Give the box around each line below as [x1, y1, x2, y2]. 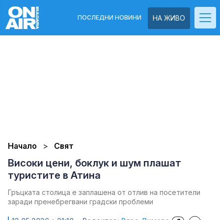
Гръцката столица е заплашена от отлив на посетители [8, 188, 200, 196]
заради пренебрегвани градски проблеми [8, 197, 153, 206]
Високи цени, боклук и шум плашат [8, 157, 181, 169]
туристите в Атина [8, 169, 101, 181]
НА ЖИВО [153, 14, 185, 22]
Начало [8, 141, 37, 151]
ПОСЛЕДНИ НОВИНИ [78, 14, 141, 21]
